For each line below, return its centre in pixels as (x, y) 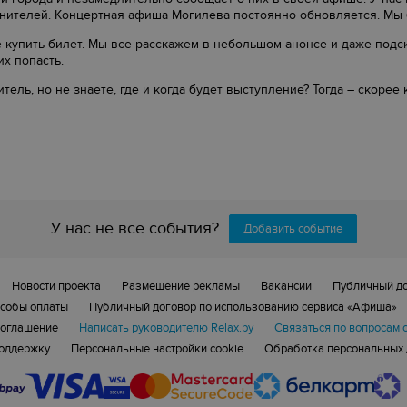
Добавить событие (293, 229)
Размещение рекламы (180, 286)
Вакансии (286, 286)
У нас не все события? (134, 228)
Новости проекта (56, 286)
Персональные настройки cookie (157, 349)
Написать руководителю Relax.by (166, 328)
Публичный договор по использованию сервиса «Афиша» (243, 307)
